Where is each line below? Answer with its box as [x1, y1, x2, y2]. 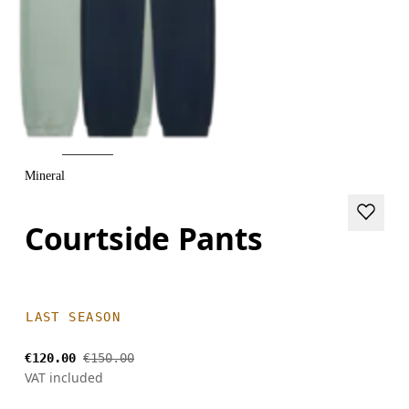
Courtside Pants [25, 216, 264, 259]
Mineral [25, 169, 66, 183]
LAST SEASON [26, 309, 121, 324]
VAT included [25, 368, 104, 386]
